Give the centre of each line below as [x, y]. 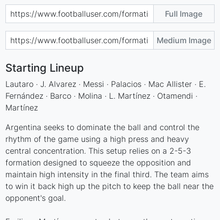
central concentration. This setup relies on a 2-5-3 [98, 151]
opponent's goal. [36, 198]
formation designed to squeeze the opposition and [98, 162]
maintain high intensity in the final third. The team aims [107, 174]
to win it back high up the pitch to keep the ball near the [110, 186]
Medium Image [184, 40]
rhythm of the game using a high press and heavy [97, 139]
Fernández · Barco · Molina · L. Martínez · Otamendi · [102, 96]
